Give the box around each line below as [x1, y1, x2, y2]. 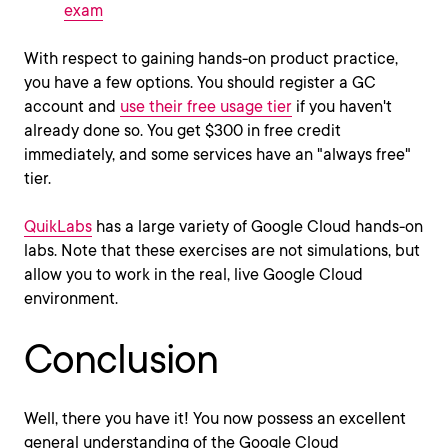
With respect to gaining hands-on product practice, [24, 48, 398, 68]
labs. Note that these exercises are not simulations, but [24, 240, 420, 260]
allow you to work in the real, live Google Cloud [24, 264, 363, 284]
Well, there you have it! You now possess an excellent [24, 408, 406, 428]
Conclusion [24, 334, 218, 383]
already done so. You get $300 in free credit [24, 120, 341, 140]
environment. [24, 288, 118, 308]
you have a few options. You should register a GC [24, 72, 376, 92]
